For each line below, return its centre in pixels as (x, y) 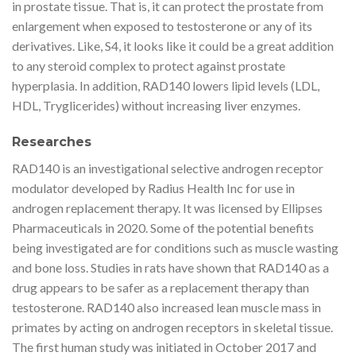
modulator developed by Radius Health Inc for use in (153, 188)
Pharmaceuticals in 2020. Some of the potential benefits (163, 228)
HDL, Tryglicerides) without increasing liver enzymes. (156, 106)
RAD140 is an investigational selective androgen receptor (168, 168)
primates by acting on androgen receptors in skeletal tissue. (172, 327)
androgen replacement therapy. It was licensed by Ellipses (167, 208)
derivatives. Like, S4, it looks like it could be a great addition (173, 46)
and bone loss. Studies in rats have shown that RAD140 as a (170, 268)
